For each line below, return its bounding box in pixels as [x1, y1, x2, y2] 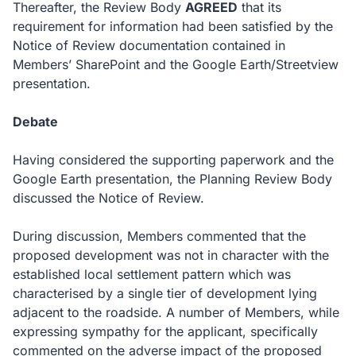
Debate [13, 114, 58, 130]
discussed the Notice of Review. [13, 190, 204, 206]
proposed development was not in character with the [13, 247, 329, 263]
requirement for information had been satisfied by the [13, 18, 333, 34]
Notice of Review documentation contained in [13, 37, 285, 53]
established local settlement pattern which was [13, 266, 291, 282]
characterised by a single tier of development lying [13, 285, 317, 301]
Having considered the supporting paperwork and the [13, 152, 334, 168]
